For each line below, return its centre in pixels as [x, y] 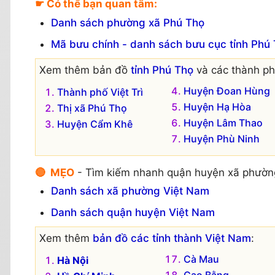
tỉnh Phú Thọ [162, 70]
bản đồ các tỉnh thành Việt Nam [172, 238]
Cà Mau [201, 259]
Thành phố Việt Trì [100, 92]
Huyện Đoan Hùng [227, 91]
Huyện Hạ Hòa [217, 107]
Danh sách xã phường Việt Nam [130, 191]
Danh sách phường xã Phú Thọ [127, 22]
